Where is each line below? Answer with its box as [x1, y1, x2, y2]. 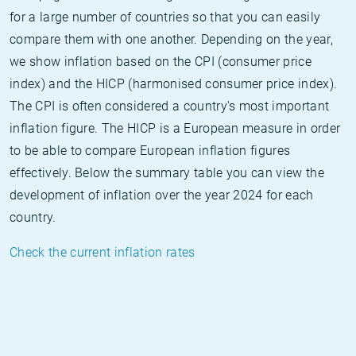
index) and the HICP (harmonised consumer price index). [10, 76, 338, 91]
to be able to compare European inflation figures [10, 143, 291, 158]
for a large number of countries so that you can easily [10, 10, 321, 25]
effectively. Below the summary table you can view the [10, 165, 324, 180]
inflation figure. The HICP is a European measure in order [10, 121, 341, 136]
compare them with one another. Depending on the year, [10, 32, 333, 47]
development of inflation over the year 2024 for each [10, 188, 314, 203]
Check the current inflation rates [10, 245, 195, 260]
